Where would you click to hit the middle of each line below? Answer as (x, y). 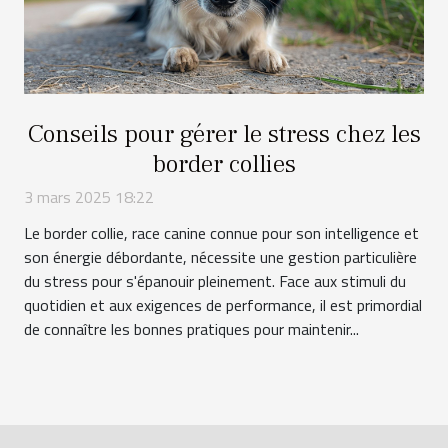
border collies (224, 164)
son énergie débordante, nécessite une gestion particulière (220, 257)
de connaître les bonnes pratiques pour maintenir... (191, 329)
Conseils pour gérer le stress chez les (224, 134)
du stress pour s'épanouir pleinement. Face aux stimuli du (215, 281)
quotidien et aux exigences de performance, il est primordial (223, 305)
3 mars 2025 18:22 (89, 197)
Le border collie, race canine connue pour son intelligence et (221, 233)
